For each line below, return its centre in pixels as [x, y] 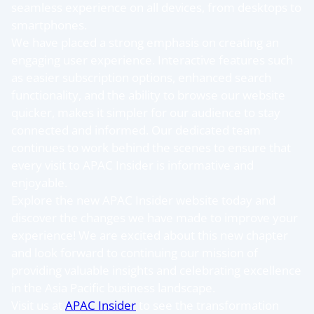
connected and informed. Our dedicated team [136, 130]
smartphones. [49, 25]
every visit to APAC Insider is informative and [132, 165]
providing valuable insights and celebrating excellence [156, 270]
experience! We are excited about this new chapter [150, 235]
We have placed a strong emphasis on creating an [145, 42]
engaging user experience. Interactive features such [152, 60]
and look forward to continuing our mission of [135, 252]
